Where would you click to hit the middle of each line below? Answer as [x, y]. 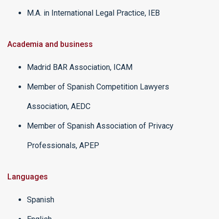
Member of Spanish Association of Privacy [100, 126]
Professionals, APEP [63, 145]
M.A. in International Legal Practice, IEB [93, 13]
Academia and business [50, 44]
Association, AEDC [59, 106]
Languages [28, 177]
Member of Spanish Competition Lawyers [98, 87]
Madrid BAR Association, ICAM [80, 67]
